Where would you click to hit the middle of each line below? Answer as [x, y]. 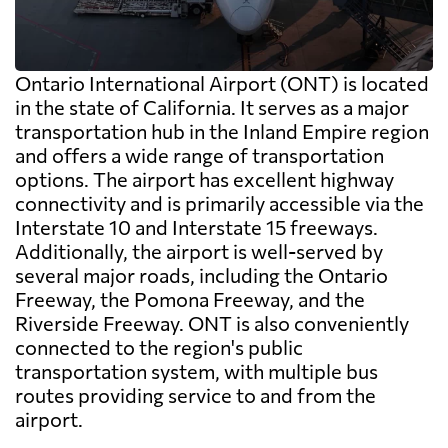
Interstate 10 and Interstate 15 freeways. [196, 226]
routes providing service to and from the [195, 394]
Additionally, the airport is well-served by [199, 250]
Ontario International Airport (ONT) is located [222, 82]
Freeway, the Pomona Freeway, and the [190, 298]
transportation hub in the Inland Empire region [222, 130]
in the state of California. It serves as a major [212, 106]
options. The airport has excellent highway [204, 178]
